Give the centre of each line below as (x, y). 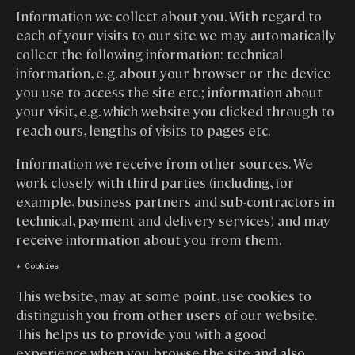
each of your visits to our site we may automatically (176, 35)
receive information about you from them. (149, 239)
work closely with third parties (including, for (155, 181)
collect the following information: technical (149, 54)
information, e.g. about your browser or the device (174, 73)
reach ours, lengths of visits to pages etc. (143, 130)
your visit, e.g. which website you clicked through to (175, 111)
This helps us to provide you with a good (141, 333)
